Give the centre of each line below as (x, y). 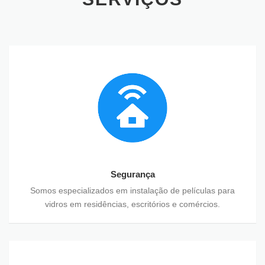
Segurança (132, 174)
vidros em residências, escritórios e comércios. (132, 204)
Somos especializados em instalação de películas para (132, 191)
